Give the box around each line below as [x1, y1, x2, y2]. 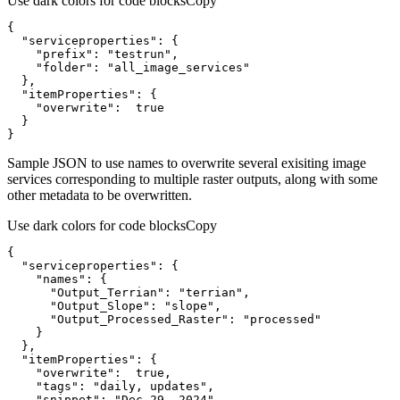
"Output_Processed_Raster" [50, 312, 229, 327]
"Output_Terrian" [50, 286, 164, 300]
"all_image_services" [107, 61, 250, 75]
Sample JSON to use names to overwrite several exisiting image [7, 155, 366, 171]
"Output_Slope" [50, 299, 150, 313]
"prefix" [36, 47, 93, 62]
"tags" [36, 379, 79, 394]
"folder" [36, 61, 93, 75]
